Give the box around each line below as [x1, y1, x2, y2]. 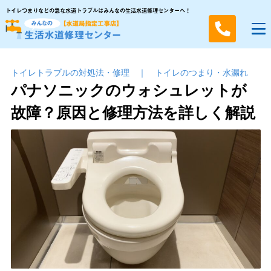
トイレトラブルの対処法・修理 [10, 66, 129, 79]
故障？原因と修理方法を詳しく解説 [10, 101, 255, 123]
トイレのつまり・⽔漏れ [154, 66, 248, 79]
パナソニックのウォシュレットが [10, 79, 247, 101]
